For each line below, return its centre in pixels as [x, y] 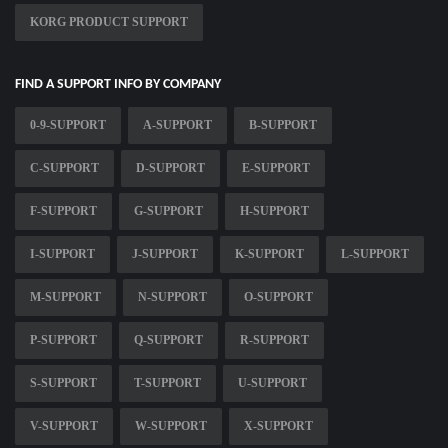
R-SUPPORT [274, 340]
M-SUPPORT [65, 297]
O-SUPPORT [278, 297]
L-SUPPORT [375, 254]
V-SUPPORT [64, 426]
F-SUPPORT [63, 211]
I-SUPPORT [62, 254]
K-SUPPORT [269, 254]
